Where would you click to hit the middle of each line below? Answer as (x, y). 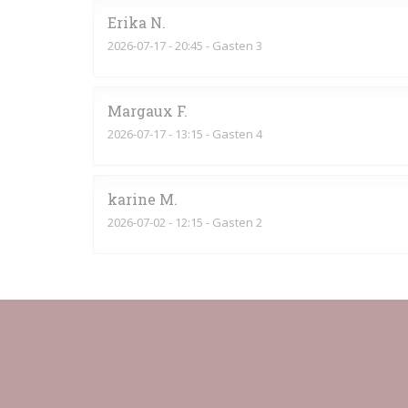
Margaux (140, 111)
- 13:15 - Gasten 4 (214, 134)
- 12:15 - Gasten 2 (214, 222)
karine (132, 199)
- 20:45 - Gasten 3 (214, 46)
